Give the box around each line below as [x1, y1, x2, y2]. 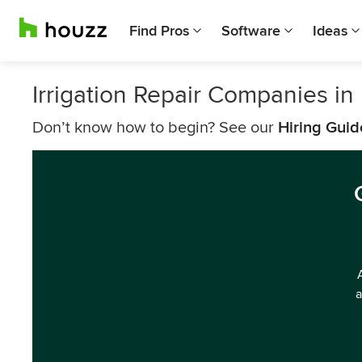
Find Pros [129, 22, 189, 40]
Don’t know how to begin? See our [32, 118, 278, 137]
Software [221, 22, 280, 40]
